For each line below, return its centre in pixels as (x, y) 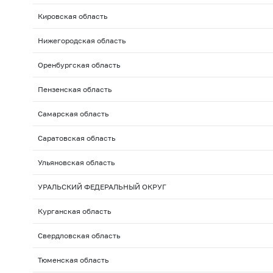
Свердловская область (79, 236)
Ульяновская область (76, 163)
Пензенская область (74, 90)
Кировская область (72, 16)
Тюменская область (73, 260)
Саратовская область (76, 138)
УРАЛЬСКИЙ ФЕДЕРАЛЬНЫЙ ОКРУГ (102, 187)
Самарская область (73, 114)
